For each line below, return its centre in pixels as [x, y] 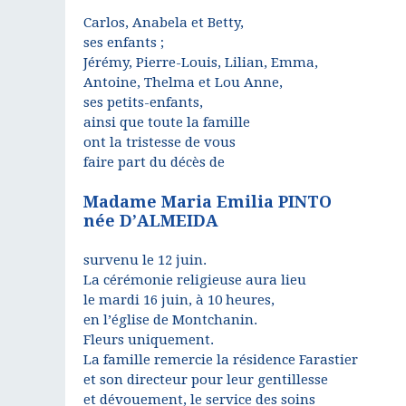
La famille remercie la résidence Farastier [221, 360]
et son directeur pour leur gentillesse [206, 380]
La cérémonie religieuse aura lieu [195, 280]
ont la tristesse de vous [159, 142]
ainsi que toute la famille [167, 122]
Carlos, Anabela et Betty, [164, 23]
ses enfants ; [124, 43]
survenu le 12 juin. [145, 260]
